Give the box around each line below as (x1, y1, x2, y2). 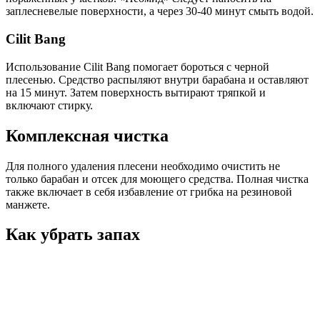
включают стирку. (6, 99, 93, 111)
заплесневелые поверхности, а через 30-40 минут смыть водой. (6, 5, 314, 18)
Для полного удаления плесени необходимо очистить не (6, 159, 280, 172)
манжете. (6, 198, 50, 211)
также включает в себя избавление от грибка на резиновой (6, 185, 292, 198)
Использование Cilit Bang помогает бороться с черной (6, 60, 269, 73)
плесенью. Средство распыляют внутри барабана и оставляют (6, 73, 309, 86)
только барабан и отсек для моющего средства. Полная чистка (6, 172, 309, 185)
